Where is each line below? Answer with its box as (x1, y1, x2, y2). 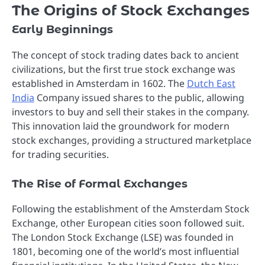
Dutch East (187, 76, 235, 90)
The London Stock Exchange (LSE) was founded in (12, 230, 234, 244)
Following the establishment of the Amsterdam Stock (12, 202, 250, 215)
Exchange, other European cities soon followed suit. (12, 216, 244, 230)
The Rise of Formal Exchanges (12, 176, 188, 190)
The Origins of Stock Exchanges (12, 2, 250, 20)
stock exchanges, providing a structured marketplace (12, 133, 251, 147)
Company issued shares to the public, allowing (34, 91, 244, 104)
